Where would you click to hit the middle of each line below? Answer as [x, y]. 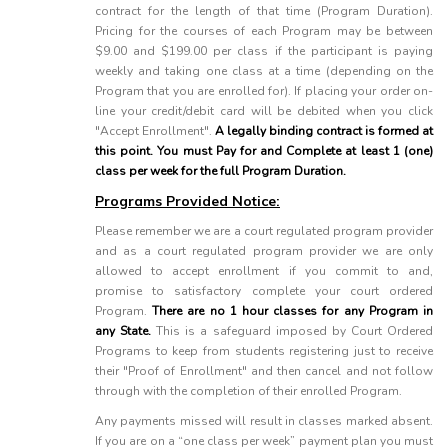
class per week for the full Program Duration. [220, 171]
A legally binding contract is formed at [322, 131]
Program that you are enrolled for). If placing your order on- [264, 91]
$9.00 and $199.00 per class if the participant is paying [264, 51]
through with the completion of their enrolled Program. [248, 391]
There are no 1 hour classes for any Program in [293, 311]
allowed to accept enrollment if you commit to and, [264, 271]
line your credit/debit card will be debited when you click [264, 111]
